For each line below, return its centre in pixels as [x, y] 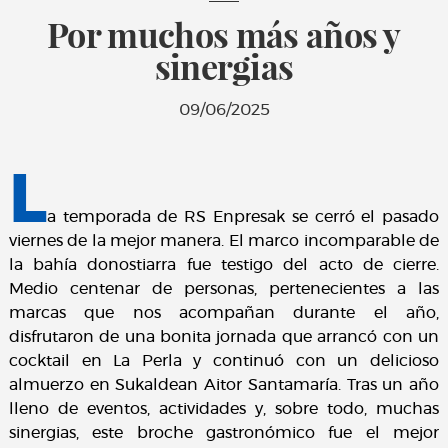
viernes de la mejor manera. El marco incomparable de [224, 241]
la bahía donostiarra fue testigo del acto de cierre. [224, 265]
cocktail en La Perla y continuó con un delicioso [224, 361]
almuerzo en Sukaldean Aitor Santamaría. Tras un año [224, 385]
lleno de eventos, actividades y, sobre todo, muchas [224, 409]
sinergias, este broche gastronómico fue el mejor [224, 433]
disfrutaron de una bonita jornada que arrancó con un [224, 337]
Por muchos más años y [224, 34]
